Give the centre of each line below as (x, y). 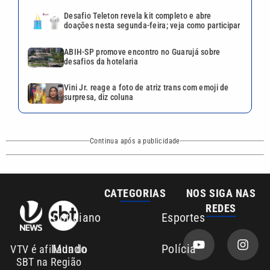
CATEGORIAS (135, 193)
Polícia (179, 249)
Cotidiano (77, 217)
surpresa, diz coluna (99, 97)
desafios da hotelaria (101, 61)
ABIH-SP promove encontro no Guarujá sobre (142, 52)
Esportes (183, 217)
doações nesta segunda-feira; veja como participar (152, 26)
